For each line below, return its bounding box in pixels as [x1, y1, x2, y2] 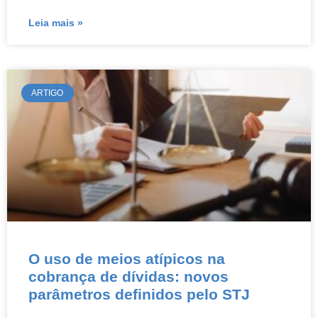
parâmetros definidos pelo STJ [28, 286, 250, 302]
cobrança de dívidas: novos [28, 268, 229, 285]
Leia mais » [28, 17, 83, 28]
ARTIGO [31, 88, 64, 99]
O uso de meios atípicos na [28, 251, 225, 267]
